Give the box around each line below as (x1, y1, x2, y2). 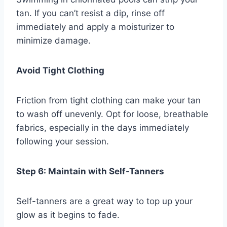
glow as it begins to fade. (16, 210, 120, 220)
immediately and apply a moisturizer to (16, 22, 174, 32)
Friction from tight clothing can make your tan (16, 95, 201, 106)
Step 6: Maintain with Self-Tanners (16, 166, 164, 177)
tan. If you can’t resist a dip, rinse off (16, 8, 165, 19)
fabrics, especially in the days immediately (16, 123, 189, 133)
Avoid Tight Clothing (16, 65, 104, 76)
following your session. (16, 136, 109, 147)
